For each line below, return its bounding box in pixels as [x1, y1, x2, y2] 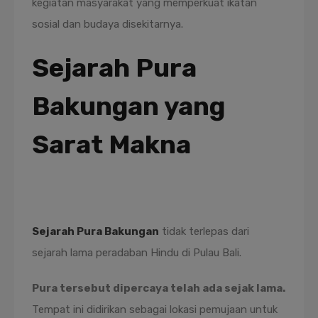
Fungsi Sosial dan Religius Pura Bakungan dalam [32, 182, 265, 195]
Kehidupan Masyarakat [32, 204, 142, 216]
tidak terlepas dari [159, 225, 249, 238]
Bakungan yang [32, 91, 225, 121]
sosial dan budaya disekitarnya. [32, 18, 183, 31]
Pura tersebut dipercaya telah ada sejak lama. [32, 282, 285, 295]
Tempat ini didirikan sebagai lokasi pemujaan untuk [32, 303, 278, 316]
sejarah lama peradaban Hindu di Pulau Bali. [32, 246, 241, 259]
